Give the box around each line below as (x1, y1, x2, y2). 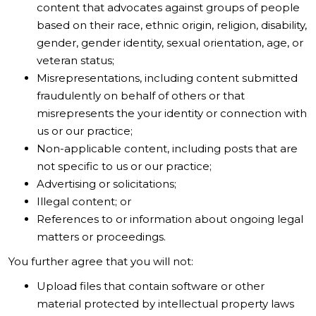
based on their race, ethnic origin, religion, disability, (37, 18, 307, 32)
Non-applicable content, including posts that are (37, 142, 298, 155)
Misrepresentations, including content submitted (37, 71, 298, 85)
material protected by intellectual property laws (37, 297, 294, 310)
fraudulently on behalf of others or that (37, 89, 245, 102)
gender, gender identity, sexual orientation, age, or (37, 36, 303, 49)
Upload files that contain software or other (37, 279, 265, 293)
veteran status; (37, 54, 114, 67)
